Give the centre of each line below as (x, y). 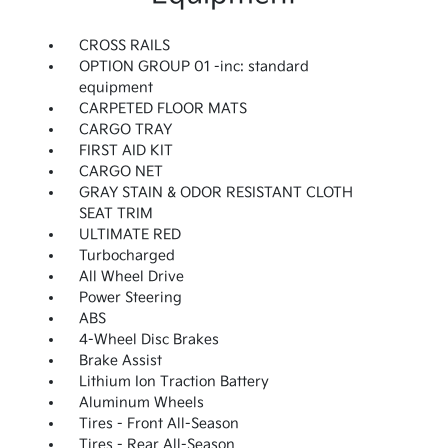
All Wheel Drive (131, 277)
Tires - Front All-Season (158, 424)
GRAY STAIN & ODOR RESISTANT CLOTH (215, 193)
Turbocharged (126, 256)
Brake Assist (120, 361)
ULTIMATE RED (129, 235)
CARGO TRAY (125, 130)
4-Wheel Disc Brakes (148, 340)
